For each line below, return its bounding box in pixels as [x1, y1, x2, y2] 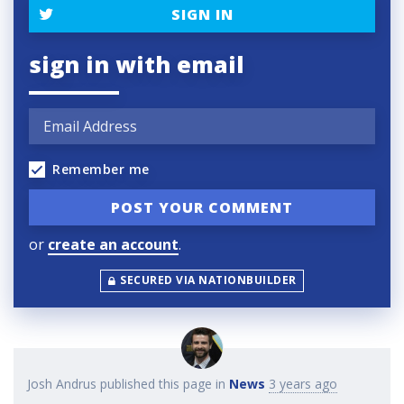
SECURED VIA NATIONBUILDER [120, 272, 297, 289]
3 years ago [269, 374, 337, 392]
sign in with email [29, 48, 244, 79]
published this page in [96, 374, 229, 392]
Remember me [52, 160, 150, 178]
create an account [48, 234, 179, 255]
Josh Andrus [27, 374, 96, 392]
